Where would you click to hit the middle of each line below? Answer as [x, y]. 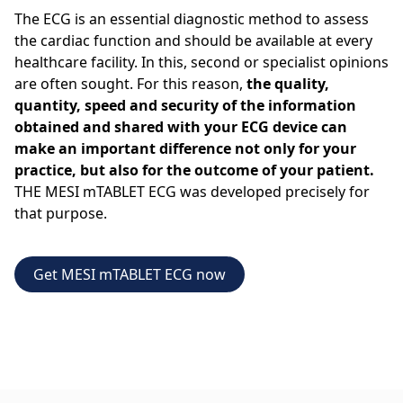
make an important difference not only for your [185, 148]
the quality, [288, 83]
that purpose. [61, 213]
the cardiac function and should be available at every [193, 40]
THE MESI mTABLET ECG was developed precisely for [192, 191]
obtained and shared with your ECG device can [181, 126]
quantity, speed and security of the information [185, 105]
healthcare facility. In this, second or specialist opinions [201, 62]
